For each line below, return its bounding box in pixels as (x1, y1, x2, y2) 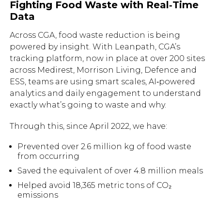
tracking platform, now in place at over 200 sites (10, 53, 205, 63)
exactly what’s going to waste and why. (10, 100, 166, 109)
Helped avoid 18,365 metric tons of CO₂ (17, 180, 172, 190)
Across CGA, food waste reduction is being (10, 30, 180, 40)
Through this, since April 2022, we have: (10, 121, 167, 131)
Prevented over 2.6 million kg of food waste (17, 141, 192, 151)
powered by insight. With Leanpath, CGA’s (10, 42, 180, 51)
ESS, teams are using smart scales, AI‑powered (10, 77, 195, 86)
